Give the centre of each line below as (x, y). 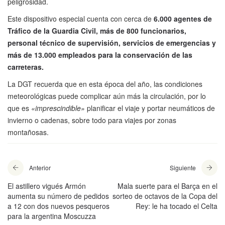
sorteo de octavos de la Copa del (165, 196)
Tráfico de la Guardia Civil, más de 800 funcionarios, (97, 31)
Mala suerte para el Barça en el (167, 186)
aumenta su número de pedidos (58, 196)
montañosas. (28, 132)
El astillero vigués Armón (47, 186)
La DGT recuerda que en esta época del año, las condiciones (105, 84)
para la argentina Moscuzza (52, 216)
